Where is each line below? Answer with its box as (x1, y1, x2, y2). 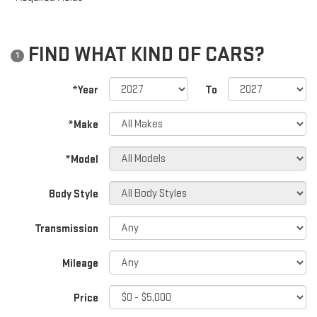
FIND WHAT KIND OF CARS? (24, 42, 265, 68)
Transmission (35, 222, 99, 236)
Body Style (49, 188, 99, 202)
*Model (65, 153, 99, 167)
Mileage (62, 257, 99, 271)
